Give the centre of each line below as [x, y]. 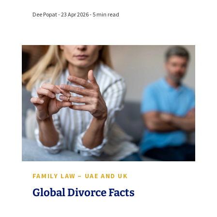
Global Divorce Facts [83, 193]
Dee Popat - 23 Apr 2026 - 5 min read [76, 15]
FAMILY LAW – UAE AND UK [80, 176]
